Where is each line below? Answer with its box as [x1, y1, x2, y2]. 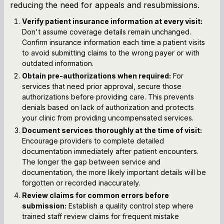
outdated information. [22, 58, 93, 67]
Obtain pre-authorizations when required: [22, 71, 171, 80]
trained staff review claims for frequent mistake [22, 211, 179, 220]
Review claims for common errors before [22, 190, 169, 199]
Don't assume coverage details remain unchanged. [22, 27, 191, 36]
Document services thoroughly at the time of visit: [22, 125, 202, 134]
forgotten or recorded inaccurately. [22, 178, 140, 187]
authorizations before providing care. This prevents [22, 92, 194, 101]
